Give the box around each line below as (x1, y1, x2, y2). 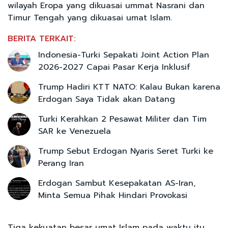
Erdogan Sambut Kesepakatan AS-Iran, (38, 177, 195, 189)
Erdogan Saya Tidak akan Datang (38, 93, 175, 105)
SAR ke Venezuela (38, 125, 111, 137)
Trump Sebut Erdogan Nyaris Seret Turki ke (38, 145, 213, 157)
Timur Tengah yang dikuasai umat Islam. (8, 11, 172, 24)
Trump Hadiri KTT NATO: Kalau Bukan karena (38, 80, 220, 93)
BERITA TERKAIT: (8, 32, 76, 45)
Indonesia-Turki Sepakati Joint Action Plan (38, 48, 209, 61)
